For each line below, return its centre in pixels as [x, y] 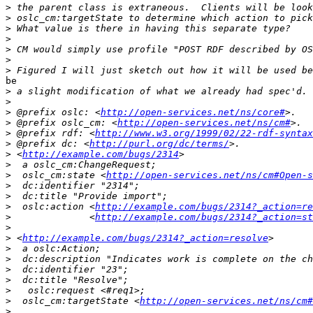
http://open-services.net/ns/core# [193, 112]
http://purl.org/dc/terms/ [159, 144]
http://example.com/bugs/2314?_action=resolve [145, 238]
